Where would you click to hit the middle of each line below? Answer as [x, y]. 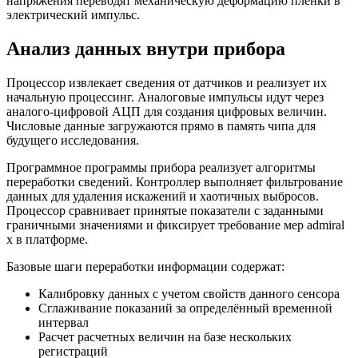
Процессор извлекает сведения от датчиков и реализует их [167, 82]
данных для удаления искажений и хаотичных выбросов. [163, 196]
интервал [64, 322]
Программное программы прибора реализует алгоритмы [161, 167]
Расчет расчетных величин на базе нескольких [165, 336]
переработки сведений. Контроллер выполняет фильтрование [175, 181]
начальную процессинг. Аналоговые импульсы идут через [165, 97]
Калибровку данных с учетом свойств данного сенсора [189, 293]
